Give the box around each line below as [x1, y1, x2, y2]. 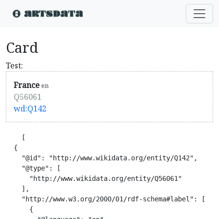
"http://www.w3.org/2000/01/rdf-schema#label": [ [6, 195, 205, 203]
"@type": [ [6, 164, 61, 172]
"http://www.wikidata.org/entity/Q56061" [6, 175, 182, 182]
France [14, 80, 40, 90]
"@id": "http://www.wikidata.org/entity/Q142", [6, 154, 197, 162]
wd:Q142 [14, 103, 46, 114]
